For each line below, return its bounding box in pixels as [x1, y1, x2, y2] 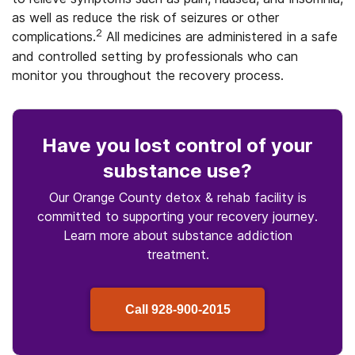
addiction [236, 227, 292, 243]
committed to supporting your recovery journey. [37, 208, 318, 224]
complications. [12, 29, 96, 44]
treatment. [146, 246, 209, 262]
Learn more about [63, 227, 172, 243]
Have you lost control [42, 134, 242, 157]
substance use [103, 159, 241, 182]
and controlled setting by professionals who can [12, 48, 298, 64]
